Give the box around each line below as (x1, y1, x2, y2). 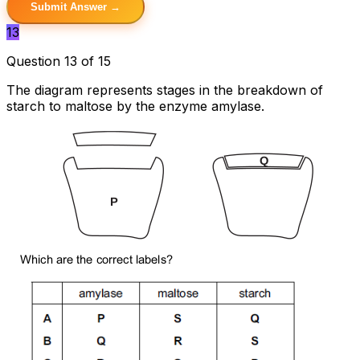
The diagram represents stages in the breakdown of (6, 81, 323, 98)
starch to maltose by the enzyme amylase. (6, 97, 264, 114)
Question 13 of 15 (6, 52, 111, 69)
